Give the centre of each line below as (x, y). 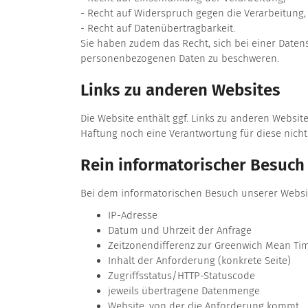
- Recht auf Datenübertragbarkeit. (158, 29)
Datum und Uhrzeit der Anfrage (180, 231)
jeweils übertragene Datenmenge (184, 291)
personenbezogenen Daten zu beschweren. (180, 59)
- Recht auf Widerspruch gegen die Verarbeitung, (193, 13)
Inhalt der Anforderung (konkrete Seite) (199, 261)
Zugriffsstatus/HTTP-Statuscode (181, 276)
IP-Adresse (133, 216)
